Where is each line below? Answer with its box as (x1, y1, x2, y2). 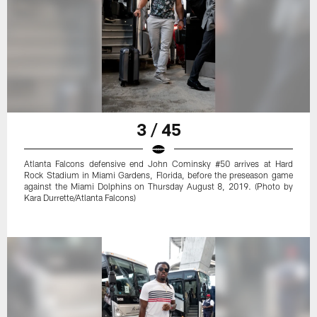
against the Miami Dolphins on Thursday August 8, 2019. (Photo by (24, 180, 293, 191)
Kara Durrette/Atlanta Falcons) (24, 192, 137, 202)
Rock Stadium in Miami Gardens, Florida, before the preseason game (24, 169, 293, 180)
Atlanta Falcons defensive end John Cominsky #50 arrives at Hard (24, 158, 293, 168)
